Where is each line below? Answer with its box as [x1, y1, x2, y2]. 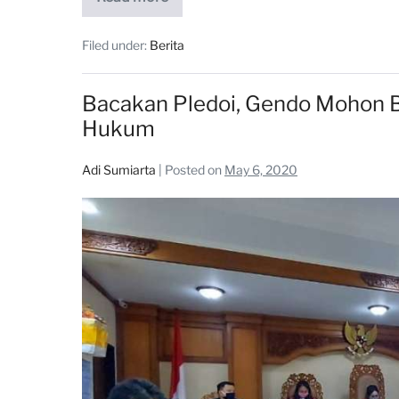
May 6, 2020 [224, 162, 297, 177]
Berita [150, 37, 184, 53]
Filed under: [82, 37, 147, 53]
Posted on [165, 162, 222, 177]
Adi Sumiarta [82, 162, 156, 177]
